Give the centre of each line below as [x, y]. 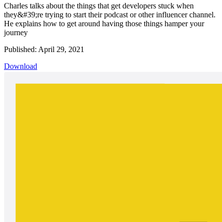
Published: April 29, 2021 [44, 49]
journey [16, 32]
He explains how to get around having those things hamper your [104, 23]
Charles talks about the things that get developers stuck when [99, 5]
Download [21, 66]
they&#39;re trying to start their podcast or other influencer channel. [110, 14]
